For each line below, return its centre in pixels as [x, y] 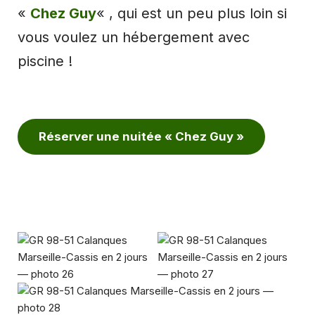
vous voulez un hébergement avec [134, 37]
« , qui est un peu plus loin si [192, 13]
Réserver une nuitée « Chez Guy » [141, 136]
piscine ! [45, 61]
